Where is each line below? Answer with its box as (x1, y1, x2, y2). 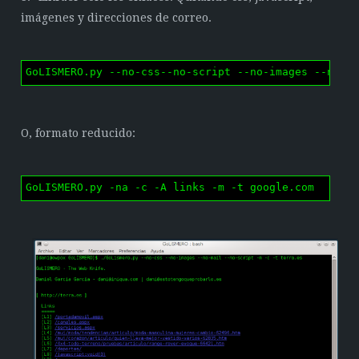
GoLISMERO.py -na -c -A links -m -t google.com (26, 180, 315, 193)
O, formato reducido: (21, 126, 136, 139)
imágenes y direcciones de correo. (21, 10, 212, 24)
